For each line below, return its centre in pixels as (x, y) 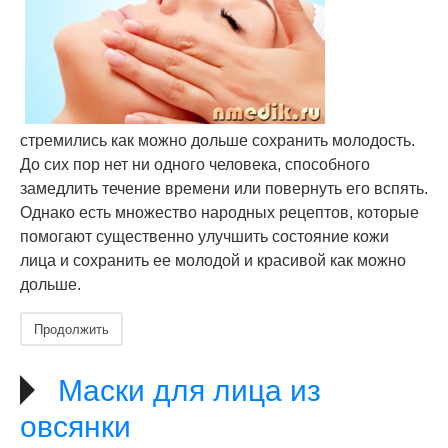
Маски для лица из (189, 390)
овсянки (75, 426)
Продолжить (71, 328)
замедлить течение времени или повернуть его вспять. (224, 188)
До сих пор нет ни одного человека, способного (195, 164)
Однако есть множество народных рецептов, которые (219, 212)
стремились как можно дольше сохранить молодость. (217, 140)
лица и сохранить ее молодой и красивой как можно (213, 260)
